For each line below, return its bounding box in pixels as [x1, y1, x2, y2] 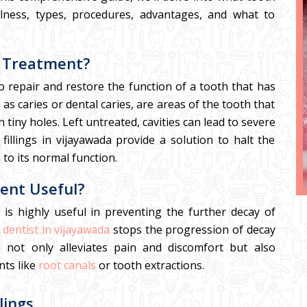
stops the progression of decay [110, 222, 275, 237]
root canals [38, 258, 96, 273]
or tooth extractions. [95, 258, 204, 273]
